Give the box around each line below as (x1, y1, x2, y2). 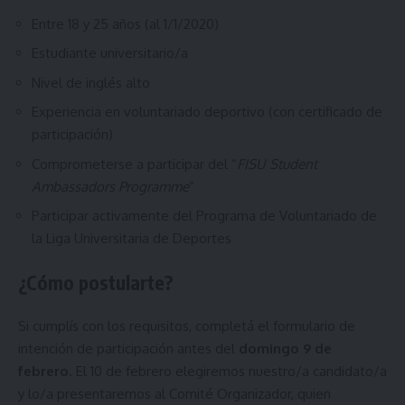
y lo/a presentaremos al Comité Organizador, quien (18, 385, 331, 402)
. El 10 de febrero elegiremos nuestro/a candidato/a (69, 363, 387, 380)
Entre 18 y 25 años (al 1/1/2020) (32, 14, 219, 33)
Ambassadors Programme (32, 177, 189, 195)
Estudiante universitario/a (32, 44, 188, 61)
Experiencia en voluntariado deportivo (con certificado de (32, 103, 382, 120)
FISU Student (237, 155, 317, 173)
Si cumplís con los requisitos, (18, 317, 195, 334)
